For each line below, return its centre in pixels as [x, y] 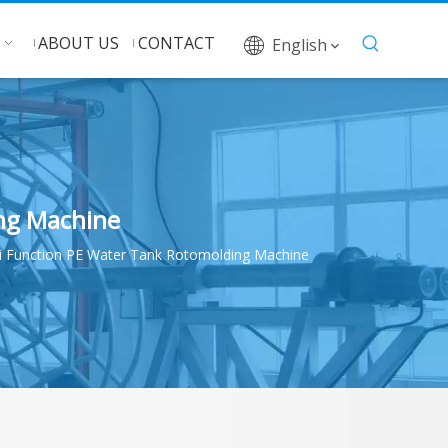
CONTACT [176, 43]
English [299, 45]
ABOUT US [78, 43]
